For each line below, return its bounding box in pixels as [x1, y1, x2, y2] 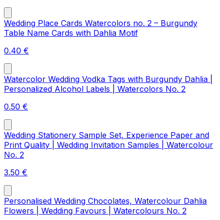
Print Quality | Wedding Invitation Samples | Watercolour [4, 140, 213, 150]
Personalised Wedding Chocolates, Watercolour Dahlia [4, 196, 207, 206]
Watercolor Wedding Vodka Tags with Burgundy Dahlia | [4, 74, 213, 84]
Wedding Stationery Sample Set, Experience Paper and [4, 130, 209, 140]
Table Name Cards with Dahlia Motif [4, 28, 138, 38]
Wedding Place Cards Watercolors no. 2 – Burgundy [4, 18, 197, 28]
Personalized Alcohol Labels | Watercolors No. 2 [4, 84, 186, 94]
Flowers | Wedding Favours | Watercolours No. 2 [4, 206, 187, 216]
